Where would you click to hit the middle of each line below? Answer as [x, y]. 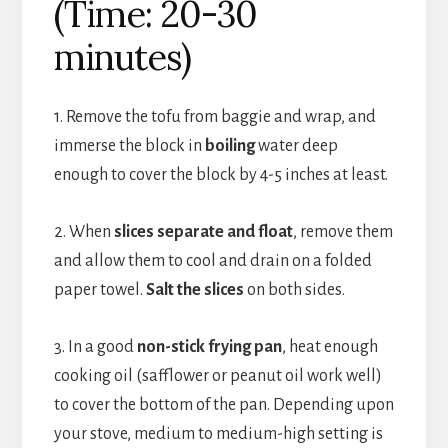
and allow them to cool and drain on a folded [212, 260]
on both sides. [294, 289]
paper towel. [99, 289]
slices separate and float [203, 231]
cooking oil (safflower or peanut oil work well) [217, 375]
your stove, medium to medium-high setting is [218, 433]
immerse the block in [129, 145]
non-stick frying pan [209, 346]
